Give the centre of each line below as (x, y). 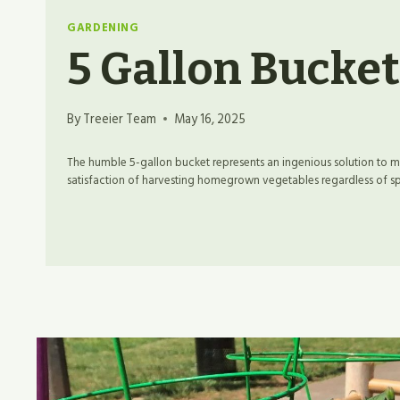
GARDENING (103, 27)
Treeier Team (120, 119)
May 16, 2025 (210, 119)
